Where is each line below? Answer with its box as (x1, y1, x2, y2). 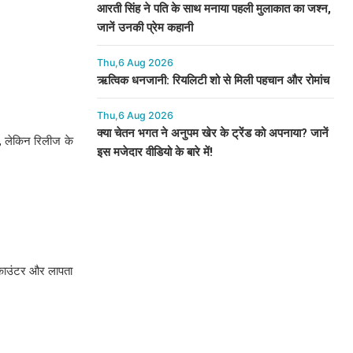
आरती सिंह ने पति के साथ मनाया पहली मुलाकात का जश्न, (96, 2, 331, 16)
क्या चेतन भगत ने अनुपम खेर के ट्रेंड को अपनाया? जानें (96, 126, 329, 140)
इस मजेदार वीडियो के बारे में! (96, 145, 213, 159)
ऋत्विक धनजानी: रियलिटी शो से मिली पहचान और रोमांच (96, 73, 329, 87)
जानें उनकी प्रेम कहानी (96, 20, 193, 35)
